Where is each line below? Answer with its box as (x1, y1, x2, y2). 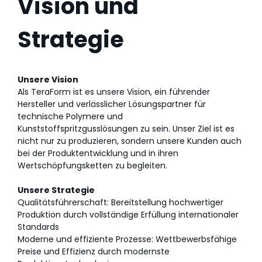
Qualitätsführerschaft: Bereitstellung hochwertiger (18, 196, 223, 208)
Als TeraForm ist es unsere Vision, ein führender (18, 86, 210, 98)
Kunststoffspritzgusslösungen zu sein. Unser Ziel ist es (18, 123, 235, 135)
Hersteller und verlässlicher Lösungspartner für (18, 98, 206, 110)
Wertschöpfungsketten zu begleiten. (18, 160, 167, 171)
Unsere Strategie (18, 184, 95, 196)
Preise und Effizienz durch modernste (18, 246, 170, 257)
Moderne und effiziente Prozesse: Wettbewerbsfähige (18, 233, 237, 245)
